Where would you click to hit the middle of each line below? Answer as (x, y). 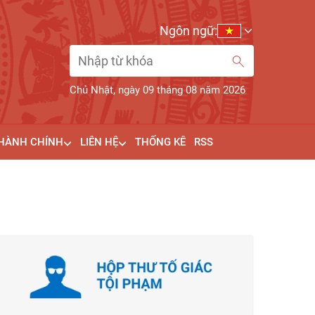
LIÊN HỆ (99, 142)
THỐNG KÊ (160, 142)
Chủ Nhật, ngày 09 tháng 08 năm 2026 (157, 90)
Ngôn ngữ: (188, 31)
